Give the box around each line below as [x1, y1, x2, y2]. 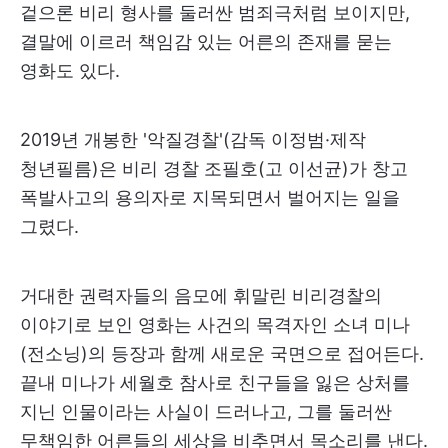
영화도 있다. [20, 59, 120, 81]
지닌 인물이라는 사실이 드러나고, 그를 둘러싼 [20, 400, 392, 422]
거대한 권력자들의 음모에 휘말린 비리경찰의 [20, 284, 382, 306]
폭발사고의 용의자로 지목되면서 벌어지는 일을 [20, 186, 400, 208]
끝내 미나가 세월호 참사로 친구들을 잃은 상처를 [20, 371, 410, 393]
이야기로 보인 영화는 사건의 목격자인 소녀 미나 [20, 313, 410, 335]
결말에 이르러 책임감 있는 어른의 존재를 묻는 [20, 30, 392, 52]
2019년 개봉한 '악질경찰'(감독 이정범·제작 [20, 128, 366, 150]
